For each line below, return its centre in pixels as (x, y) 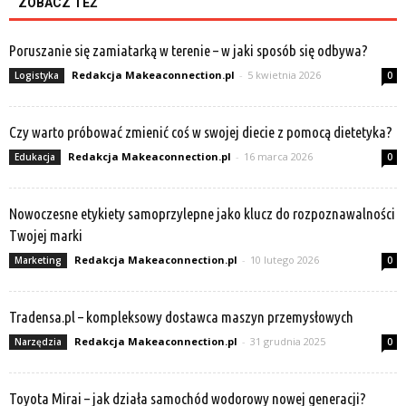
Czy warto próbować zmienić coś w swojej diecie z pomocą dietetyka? (201, 132)
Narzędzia (38, 342)
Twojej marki (46, 236)
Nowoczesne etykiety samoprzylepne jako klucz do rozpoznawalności (202, 214)
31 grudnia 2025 (288, 342)
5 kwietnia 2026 (284, 75)
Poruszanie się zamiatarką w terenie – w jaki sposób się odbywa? (188, 51)
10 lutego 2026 (285, 260)
